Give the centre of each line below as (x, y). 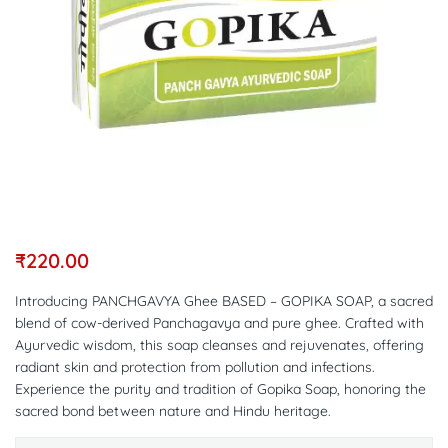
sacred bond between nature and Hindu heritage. (173, 411)
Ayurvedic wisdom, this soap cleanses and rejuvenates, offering (219, 345)
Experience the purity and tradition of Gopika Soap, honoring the (220, 389)
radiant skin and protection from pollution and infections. (195, 367)
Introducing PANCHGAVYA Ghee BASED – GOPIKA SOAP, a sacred (224, 301)
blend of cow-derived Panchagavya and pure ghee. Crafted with (219, 323)
